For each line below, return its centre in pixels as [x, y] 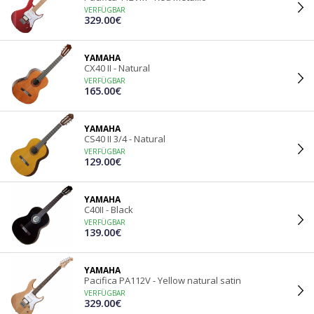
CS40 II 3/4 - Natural [125, 139]
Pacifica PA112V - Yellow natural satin [163, 280]
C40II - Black [109, 210]
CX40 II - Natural [117, 68]
